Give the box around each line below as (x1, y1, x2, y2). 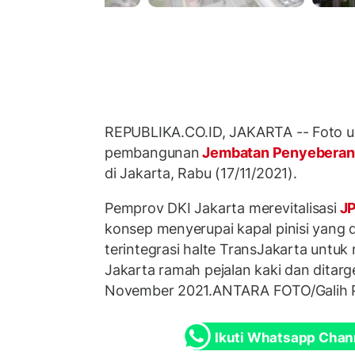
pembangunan (105, 144, 200, 162)
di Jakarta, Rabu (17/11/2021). (105, 165, 297, 182)
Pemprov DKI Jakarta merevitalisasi (105, 199, 337, 216)
